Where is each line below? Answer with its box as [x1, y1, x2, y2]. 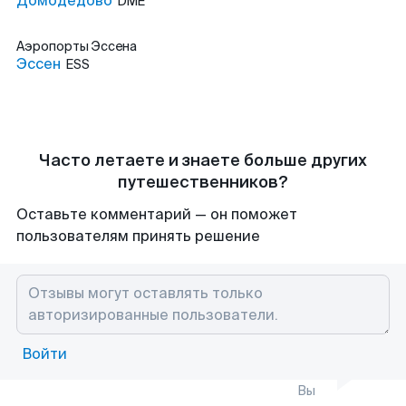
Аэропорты [16, 38, 92, 54]
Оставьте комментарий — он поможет [16, 205, 297, 224]
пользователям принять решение [16, 227, 260, 246]
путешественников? [118, 171, 288, 193]
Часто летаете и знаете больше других [39, 150, 367, 171]
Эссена [92, 38, 137, 54]
